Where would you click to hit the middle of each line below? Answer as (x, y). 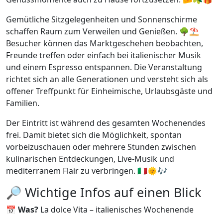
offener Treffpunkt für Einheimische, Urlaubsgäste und (109, 91)
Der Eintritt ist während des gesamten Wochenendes (106, 123)
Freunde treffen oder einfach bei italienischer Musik (104, 56)
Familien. (23, 103)
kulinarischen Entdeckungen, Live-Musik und (90, 159)
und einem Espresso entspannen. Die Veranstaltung (104, 67)
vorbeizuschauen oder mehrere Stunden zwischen (101, 147)
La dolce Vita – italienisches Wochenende (116, 210)
